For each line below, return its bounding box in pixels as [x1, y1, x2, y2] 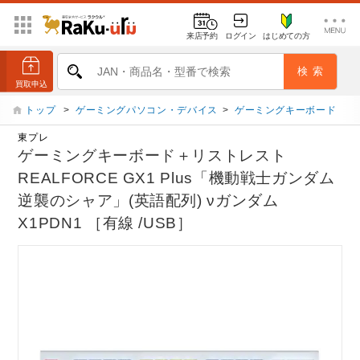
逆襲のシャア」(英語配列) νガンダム [18, 192, 279, 210]
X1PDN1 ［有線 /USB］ [18, 215, 193, 232]
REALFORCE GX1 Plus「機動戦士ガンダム [18, 170, 335, 187]
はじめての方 [263, 31, 310, 40]
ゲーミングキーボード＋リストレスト [18, 147, 287, 165]
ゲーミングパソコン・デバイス [75, 104, 218, 116]
